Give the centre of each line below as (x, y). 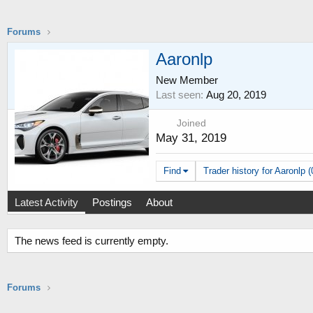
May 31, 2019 (191, 138)
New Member (187, 80)
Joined (191, 123)
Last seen (178, 94)
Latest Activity (46, 203)
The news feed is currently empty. (92, 241)
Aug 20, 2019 (236, 94)
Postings (112, 203)
